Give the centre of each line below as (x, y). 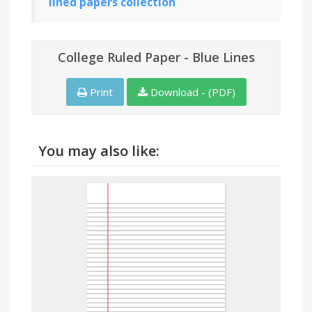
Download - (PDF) (191, 92)
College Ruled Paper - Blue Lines (156, 57)
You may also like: (99, 150)
